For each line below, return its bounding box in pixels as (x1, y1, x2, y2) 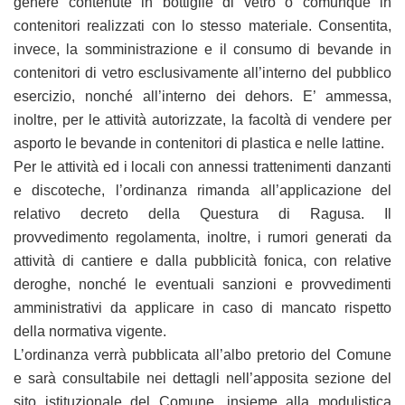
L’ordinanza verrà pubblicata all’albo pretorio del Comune (14, 347, 391, 363)
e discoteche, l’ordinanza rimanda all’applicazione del (14, 183, 391, 199)
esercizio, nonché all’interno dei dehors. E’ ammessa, (14, 89, 391, 105)
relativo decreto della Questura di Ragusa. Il (14, 206, 391, 222)
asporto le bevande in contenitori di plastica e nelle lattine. (14, 136, 384, 152)
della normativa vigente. (14, 324, 166, 340)
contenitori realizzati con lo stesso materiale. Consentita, (14, 18, 391, 34)
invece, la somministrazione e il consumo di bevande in (14, 42, 391, 58)
